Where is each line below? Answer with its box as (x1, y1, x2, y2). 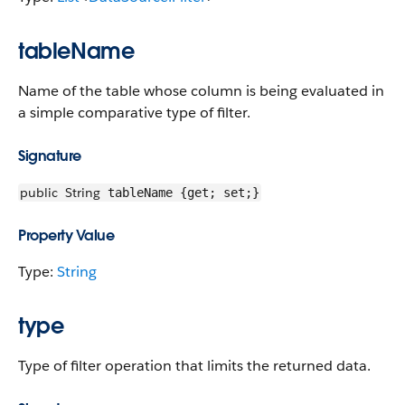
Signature (18, 146, 81, 165)
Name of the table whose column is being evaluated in (18, 81, 384, 100)
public (20, 184, 58, 201)
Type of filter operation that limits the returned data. (18, 356, 371, 375)
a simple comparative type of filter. (18, 103, 250, 122)
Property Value (18, 226, 114, 245)
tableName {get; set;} (100, 185, 259, 200)
